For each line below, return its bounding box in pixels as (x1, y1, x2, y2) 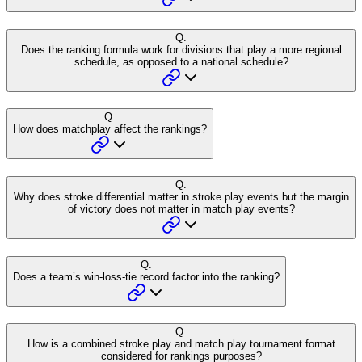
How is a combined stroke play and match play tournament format (27, 338, 335, 351)
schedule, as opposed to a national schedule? (74, 55, 288, 68)
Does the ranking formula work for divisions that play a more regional (20, 43, 342, 56)
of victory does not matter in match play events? (67, 203, 295, 216)
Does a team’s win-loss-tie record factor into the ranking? (13, 270, 280, 283)
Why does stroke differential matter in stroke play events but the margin (13, 191, 349, 204)
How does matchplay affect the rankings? (13, 123, 207, 136)
